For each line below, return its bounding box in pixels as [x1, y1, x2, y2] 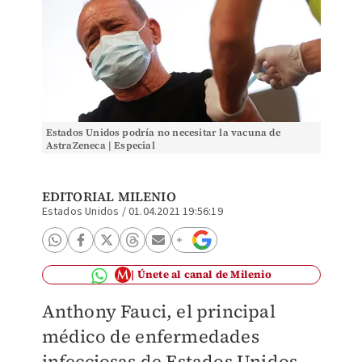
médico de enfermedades [41, 324, 259, 348]
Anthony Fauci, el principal [41, 299, 276, 323]
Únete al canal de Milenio [137, 267, 271, 281]
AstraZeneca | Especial [45, 139, 155, 152]
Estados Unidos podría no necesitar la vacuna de [45, 126, 280, 139]
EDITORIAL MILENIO [41, 187, 176, 205]
